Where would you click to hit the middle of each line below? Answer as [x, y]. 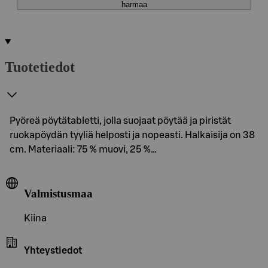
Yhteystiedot [53, 251]
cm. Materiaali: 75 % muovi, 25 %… [83, 149]
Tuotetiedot [40, 67]
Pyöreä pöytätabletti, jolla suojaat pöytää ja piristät [120, 121]
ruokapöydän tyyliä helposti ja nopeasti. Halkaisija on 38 [132, 135]
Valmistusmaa [58, 193]
